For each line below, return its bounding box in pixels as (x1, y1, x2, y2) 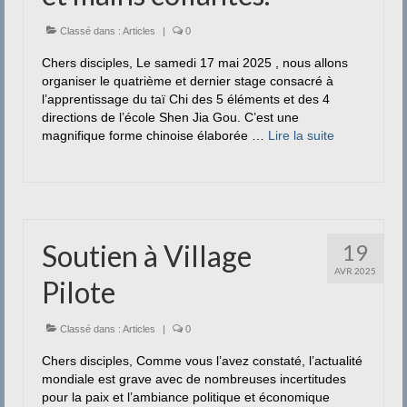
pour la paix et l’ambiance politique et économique (42, 390, 330, 404)
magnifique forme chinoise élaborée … (42, 128, 268, 143)
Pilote (42, 274, 115, 310)
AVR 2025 (334, 265, 376, 276)
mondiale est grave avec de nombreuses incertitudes (42, 372, 346, 386)
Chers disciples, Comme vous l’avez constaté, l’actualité (42, 353, 362, 368)
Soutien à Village (42, 238, 252, 273)
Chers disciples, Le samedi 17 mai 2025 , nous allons (42, 55, 348, 70)
